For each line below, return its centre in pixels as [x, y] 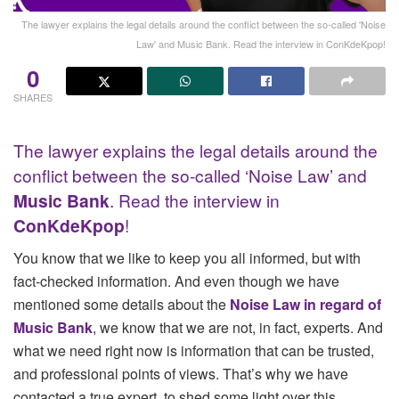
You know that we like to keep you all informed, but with [187, 257]
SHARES [33, 97]
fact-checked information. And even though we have [176, 281]
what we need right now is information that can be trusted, [194, 350]
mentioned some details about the [122, 304]
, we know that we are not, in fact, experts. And [238, 327]
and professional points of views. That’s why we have [181, 373]
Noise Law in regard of [305, 304]
